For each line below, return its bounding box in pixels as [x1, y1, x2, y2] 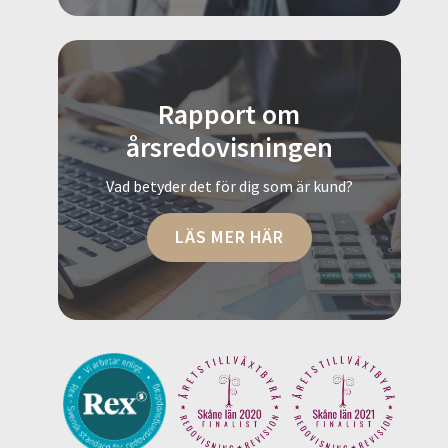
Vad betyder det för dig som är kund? [105, 176, 353, 197]
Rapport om [158, 95, 301, 132]
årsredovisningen [125, 128, 333, 165]
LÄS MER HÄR [174, 226, 284, 249]
